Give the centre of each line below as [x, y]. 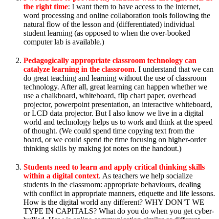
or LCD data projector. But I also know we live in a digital [113, 113]
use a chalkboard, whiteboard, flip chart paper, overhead [110, 96]
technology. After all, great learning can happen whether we [115, 87]
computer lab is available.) [64, 42]
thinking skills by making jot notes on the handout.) [102, 149]
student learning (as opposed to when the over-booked [107, 33]
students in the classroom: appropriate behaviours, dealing [112, 185]
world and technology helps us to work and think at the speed [118, 122]
